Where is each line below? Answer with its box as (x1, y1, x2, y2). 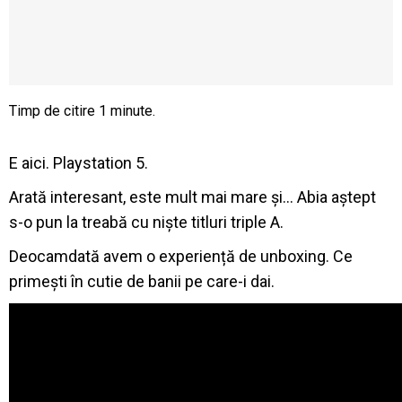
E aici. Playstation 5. (9, 153, 148, 172)
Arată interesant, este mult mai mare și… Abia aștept (9, 187, 376, 206)
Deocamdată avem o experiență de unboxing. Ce (9, 246, 353, 266)
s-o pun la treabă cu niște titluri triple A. (9, 212, 284, 232)
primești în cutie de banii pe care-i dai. (9, 271, 275, 291)
